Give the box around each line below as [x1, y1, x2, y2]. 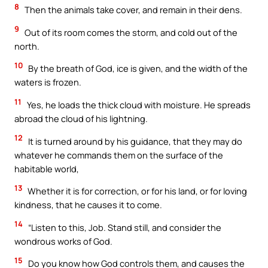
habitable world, [14, 162, 79, 175]
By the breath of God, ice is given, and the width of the [26, 62, 248, 75]
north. [14, 39, 39, 52]
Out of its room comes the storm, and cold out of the [23, 26, 237, 38]
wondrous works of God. [14, 234, 112, 247]
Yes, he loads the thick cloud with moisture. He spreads [25, 98, 251, 111]
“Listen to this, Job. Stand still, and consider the [26, 221, 221, 233]
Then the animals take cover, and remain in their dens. [23, 4, 242, 16]
